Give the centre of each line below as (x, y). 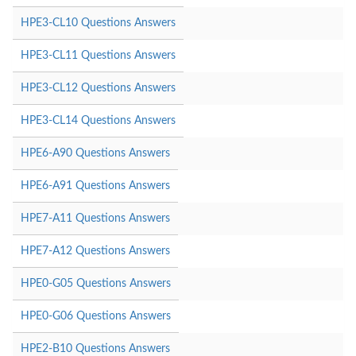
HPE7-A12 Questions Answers (95, 251)
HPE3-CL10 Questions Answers (98, 23)
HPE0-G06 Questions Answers (96, 316)
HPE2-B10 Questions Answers (95, 348)
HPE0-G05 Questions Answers (96, 283)
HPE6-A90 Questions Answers (95, 153)
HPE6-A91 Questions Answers (95, 186)
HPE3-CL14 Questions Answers (98, 120)
